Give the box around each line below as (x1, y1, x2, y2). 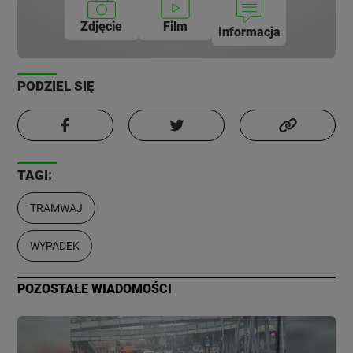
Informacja (217, 24, 281, 40)
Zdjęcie (80, 19, 123, 35)
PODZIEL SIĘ (17, 78, 95, 95)
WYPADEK (30, 240, 80, 253)
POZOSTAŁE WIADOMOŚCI (17, 281, 173, 297)
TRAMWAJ (30, 202, 84, 215)
